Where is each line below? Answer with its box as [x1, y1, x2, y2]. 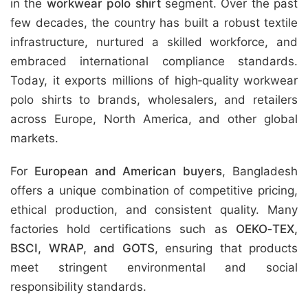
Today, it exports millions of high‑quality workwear [10, 74, 298, 87]
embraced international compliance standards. [10, 54, 298, 68]
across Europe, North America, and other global [10, 112, 298, 126]
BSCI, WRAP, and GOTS [10, 241, 155, 255]
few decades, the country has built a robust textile [10, 16, 298, 30]
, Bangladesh [222, 164, 298, 178]
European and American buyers [34, 164, 223, 178]
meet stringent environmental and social [10, 261, 298, 274]
